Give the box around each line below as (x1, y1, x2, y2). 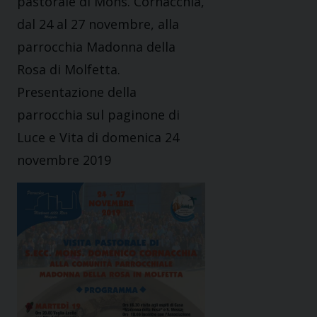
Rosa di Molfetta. (17, 61, 120, 79)
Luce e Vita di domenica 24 (17, 129, 179, 146)
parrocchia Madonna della (17, 38, 175, 56)
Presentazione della (17, 83, 137, 101)
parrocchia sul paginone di (17, 106, 180, 124)
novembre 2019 (17, 151, 111, 169)
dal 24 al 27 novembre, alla (17, 16, 179, 33)
